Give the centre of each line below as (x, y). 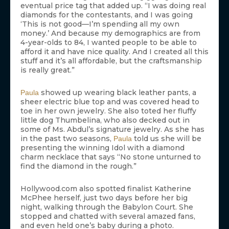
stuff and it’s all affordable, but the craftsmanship (111, 61)
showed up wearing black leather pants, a (118, 93)
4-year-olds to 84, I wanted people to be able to (109, 43)
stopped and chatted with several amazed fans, (108, 216)
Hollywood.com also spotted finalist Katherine (106, 189)
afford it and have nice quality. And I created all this (114, 52)
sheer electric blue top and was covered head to (110, 102)
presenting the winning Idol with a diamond (102, 148)
